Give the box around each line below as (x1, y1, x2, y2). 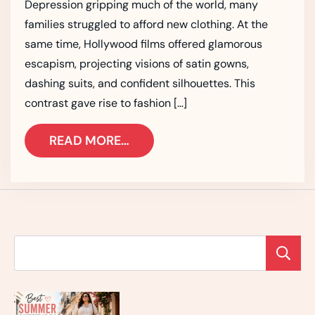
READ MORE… (49, 132, 129, 150)
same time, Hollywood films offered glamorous (25, 37, 262, 52)
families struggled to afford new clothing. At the (25, 17, 268, 32)
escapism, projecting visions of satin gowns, (25, 56, 249, 72)
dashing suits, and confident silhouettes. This (25, 76, 255, 91)
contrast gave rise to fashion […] (25, 96, 187, 111)
